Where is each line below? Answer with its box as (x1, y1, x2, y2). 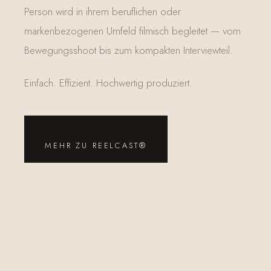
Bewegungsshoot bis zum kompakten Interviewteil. (24, 43, 233, 57)
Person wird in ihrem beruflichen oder (24, 4, 181, 19)
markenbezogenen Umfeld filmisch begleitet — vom (24, 24, 241, 38)
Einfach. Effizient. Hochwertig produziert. (24, 76, 192, 90)
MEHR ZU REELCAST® (45, 140, 147, 151)
